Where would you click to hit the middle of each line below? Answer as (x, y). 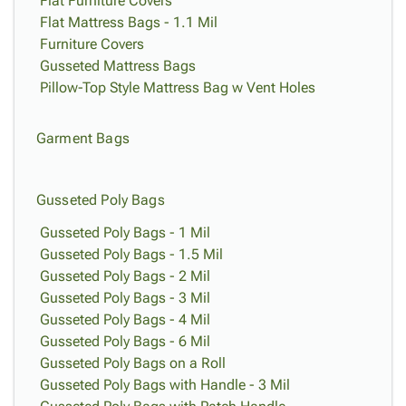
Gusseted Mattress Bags (118, 66)
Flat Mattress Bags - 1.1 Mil (129, 22)
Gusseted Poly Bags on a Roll (133, 363)
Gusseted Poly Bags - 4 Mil (125, 319)
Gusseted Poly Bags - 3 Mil (125, 298)
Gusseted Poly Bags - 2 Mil (125, 276)
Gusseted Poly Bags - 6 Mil (125, 341)
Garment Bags (83, 138)
